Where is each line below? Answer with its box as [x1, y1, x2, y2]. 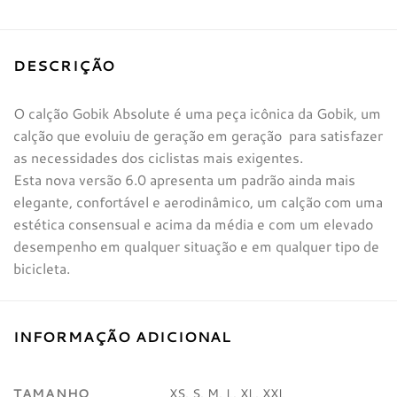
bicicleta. [13, 257, 70, 278]
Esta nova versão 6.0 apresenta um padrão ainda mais [13, 168, 355, 190]
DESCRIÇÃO [13, 54, 116, 75]
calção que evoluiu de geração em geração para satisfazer [13, 124, 383, 145]
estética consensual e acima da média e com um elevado [13, 213, 373, 234]
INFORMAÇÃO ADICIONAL [13, 325, 231, 346]
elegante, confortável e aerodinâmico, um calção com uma [13, 191, 383, 212]
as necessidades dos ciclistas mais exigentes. [13, 146, 303, 167]
